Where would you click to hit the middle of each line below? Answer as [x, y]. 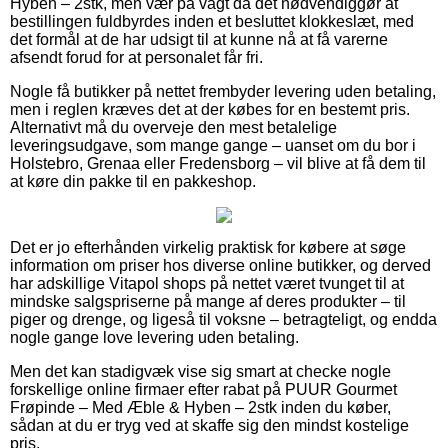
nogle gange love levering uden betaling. [154, 338]
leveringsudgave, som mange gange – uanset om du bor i [213, 146]
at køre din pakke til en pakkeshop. [133, 182]
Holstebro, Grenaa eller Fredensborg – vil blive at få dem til [218, 164]
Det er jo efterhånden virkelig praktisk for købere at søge [208, 248]
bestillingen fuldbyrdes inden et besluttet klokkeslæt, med [212, 22]
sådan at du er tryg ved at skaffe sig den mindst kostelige [209, 426]
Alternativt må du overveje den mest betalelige [173, 128]
